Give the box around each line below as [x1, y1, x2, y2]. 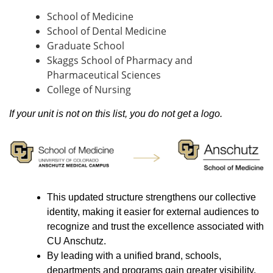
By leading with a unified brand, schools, [47, 250, 221, 261]
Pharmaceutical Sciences [47, 68, 161, 82]
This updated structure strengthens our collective [47, 192, 256, 203]
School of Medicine [47, 9, 133, 23]
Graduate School [47, 38, 124, 52]
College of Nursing [47, 82, 131, 96]
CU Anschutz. [47, 236, 108, 247]
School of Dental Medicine [47, 24, 166, 38]
